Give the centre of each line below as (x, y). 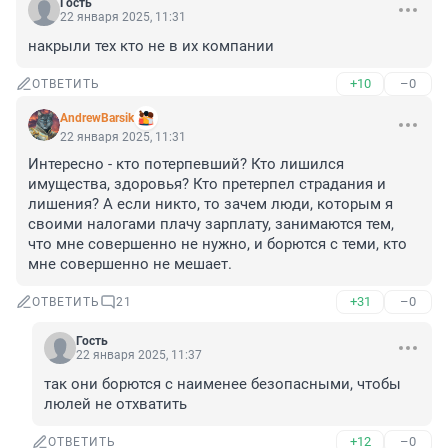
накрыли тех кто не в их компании (151, 46)
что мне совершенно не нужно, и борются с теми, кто (217, 244)
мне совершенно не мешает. (130, 264)
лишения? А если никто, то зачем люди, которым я (210, 204)
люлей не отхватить (115, 404)
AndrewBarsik (97, 118)
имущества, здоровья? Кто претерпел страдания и (207, 184)
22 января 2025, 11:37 (139, 355)
